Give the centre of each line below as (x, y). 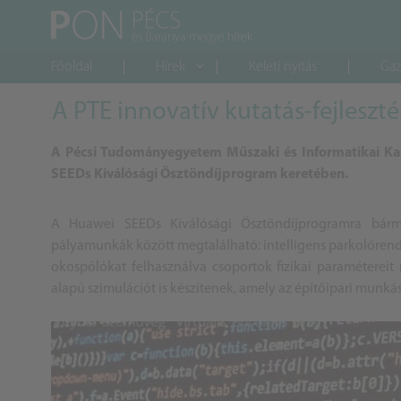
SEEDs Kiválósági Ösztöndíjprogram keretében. (200, 175)
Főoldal (72, 67)
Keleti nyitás (283, 67)
